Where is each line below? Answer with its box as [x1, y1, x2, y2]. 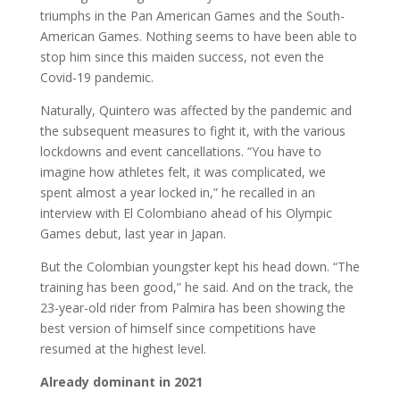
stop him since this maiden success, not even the [39, 48, 324, 66]
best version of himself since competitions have [39, 320, 316, 337]
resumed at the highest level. [39, 340, 206, 358]
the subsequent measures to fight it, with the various [39, 122, 346, 140]
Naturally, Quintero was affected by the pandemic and [39, 102, 352, 120]
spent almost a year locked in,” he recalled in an [39, 184, 315, 202]
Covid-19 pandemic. [39, 69, 154, 87]
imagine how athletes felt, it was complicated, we [39, 163, 326, 181]
